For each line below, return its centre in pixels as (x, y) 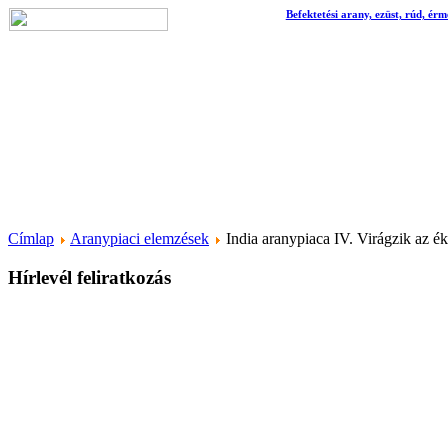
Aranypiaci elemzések (139, 238)
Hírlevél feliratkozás (89, 277)
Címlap (31, 238)
